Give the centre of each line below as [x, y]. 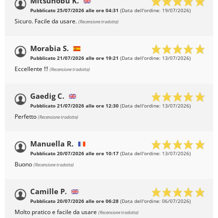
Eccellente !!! [32, 69]
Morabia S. [49, 48]
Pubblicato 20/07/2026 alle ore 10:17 [74, 154]
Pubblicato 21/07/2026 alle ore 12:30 [74, 106]
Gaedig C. [47, 96]
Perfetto [26, 117]
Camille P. [48, 191]
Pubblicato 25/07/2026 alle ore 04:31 [74, 11]
